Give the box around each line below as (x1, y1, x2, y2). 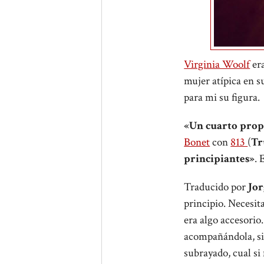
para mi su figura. (184, 90, 260, 105)
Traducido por (184, 180, 249, 194)
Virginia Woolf (184, 57, 250, 72)
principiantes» (184, 151, 255, 166)
